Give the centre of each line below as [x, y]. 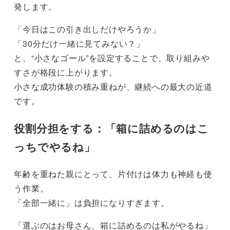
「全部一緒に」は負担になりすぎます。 [92, 202]
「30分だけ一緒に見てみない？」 [79, 44]
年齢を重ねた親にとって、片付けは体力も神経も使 [113, 174]
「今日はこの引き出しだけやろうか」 [87, 29]
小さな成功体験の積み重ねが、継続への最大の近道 [113, 87]
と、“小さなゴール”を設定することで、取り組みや [112, 58]
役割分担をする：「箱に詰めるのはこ [111, 128]
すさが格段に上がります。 [66, 72]
